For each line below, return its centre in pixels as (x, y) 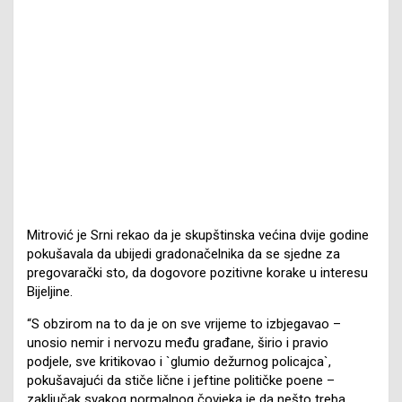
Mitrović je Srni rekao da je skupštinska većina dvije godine (198, 235)
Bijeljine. (50, 291)
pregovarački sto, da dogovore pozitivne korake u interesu (197, 272)
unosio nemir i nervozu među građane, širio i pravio (178, 342)
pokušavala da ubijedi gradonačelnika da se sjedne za (184, 253)
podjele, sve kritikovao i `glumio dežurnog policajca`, (179, 361)
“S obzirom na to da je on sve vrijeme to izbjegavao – (184, 323)
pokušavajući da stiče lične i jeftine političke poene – (181, 380)
